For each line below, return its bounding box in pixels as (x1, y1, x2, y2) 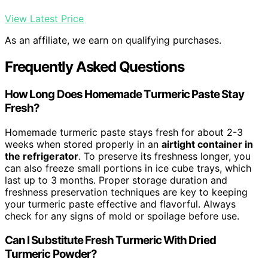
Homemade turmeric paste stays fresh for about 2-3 (5, 126, 243, 138)
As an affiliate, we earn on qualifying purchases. (5, 34, 221, 47)
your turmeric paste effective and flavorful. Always (5, 197, 236, 210)
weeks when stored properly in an (5, 138, 162, 150)
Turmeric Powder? (5, 246, 98, 261)
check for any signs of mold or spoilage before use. (5, 209, 239, 222)
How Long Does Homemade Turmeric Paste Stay (5, 87, 244, 102)
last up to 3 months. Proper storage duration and (5, 173, 227, 186)
